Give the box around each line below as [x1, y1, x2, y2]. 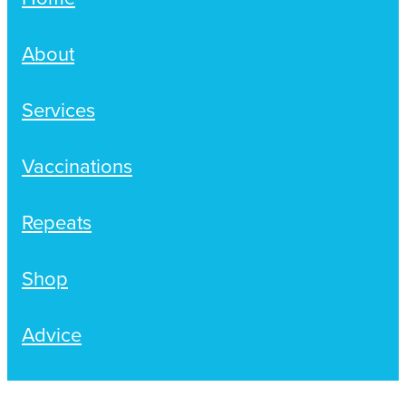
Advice [22, 319, 82, 348]
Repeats [22, 207, 92, 236]
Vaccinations [22, 150, 132, 179]
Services [22, 94, 95, 123]
